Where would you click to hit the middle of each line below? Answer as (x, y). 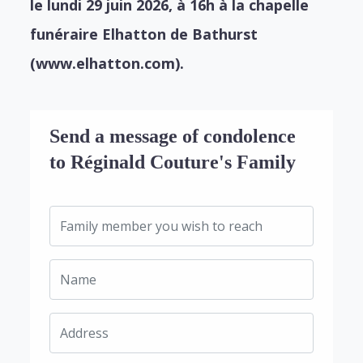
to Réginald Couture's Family (173, 162)
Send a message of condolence (173, 136)
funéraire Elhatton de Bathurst (144, 34)
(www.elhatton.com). (109, 63)
